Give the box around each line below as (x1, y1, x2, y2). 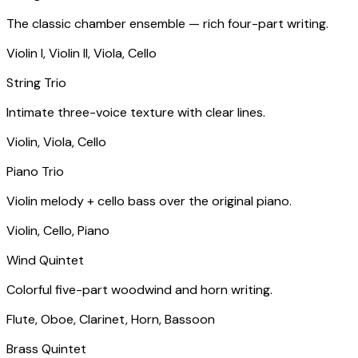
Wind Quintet (6, 252, 84, 269)
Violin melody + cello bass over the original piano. (6, 193, 292, 210)
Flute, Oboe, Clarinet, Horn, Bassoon (6, 311, 215, 328)
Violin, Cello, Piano (6, 222, 109, 240)
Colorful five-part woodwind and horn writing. (6, 281, 272, 299)
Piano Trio (6, 163, 64, 181)
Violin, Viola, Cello (6, 133, 106, 151)
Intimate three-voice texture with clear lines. (6, 104, 265, 121)
